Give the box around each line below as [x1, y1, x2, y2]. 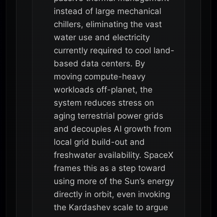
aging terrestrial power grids [54, 110, 163, 121]
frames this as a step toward [54, 163, 166, 173]
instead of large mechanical [54, 6, 161, 16]
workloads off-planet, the [54, 84, 153, 94]
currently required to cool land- [54, 45, 174, 55]
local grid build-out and [54, 137, 145, 147]
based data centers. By [54, 58, 145, 68]
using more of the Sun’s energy [54, 176, 174, 186]
